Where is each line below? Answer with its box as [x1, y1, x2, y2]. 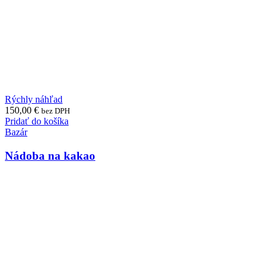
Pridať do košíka [5, 116, 69, 127]
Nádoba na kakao [5, 149, 95, 162]
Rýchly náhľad [5, 94, 63, 105]
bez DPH [41, 106, 70, 116]
